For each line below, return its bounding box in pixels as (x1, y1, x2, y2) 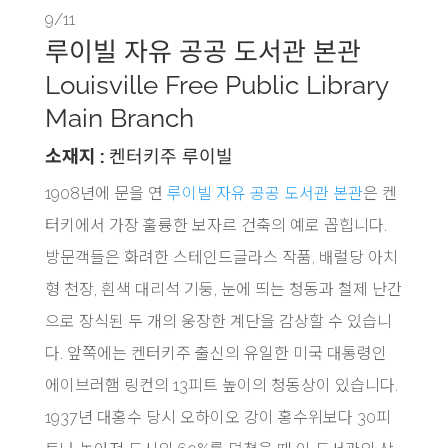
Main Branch (44, 102, 194, 133)
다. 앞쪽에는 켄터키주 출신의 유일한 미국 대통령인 (44, 343, 387, 363)
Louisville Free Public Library (44, 69, 388, 100)
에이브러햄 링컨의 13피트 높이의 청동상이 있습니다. (44, 375, 398, 395)
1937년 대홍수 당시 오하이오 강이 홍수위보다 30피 (44, 407, 391, 427)
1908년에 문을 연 (44, 183, 167, 203)
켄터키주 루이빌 (108, 145, 233, 167)
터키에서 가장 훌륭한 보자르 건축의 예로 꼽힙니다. (44, 215, 387, 235)
